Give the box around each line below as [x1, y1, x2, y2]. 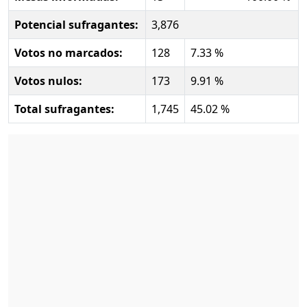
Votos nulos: [14, 73, 82, 88]
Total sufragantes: [14, 101, 114, 116]
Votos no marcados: [14, 45, 123, 60]
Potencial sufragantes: [14, 16, 138, 32]
